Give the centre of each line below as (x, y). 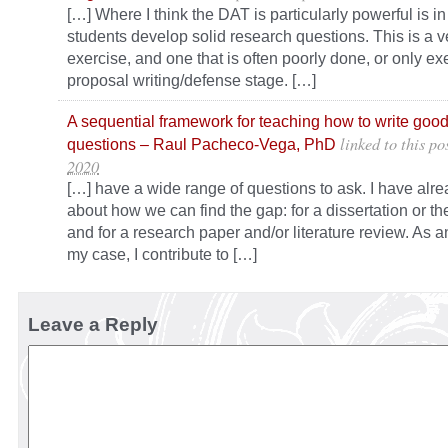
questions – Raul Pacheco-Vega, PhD (201, 144)
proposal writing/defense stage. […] (191, 80)
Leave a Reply (93, 325)
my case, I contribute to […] (162, 254)
